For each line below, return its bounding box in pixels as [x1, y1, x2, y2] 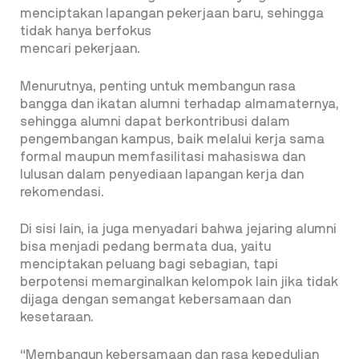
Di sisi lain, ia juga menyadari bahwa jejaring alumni [20, 223, 337, 236]
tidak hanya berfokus [20, 24, 151, 38]
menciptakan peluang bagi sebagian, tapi [20, 258, 278, 272]
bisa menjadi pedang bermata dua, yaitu [20, 240, 271, 254]
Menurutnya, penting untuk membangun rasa [20, 79, 296, 93]
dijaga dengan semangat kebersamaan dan [20, 293, 291, 307]
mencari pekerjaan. [20, 42, 140, 55]
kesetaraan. [20, 311, 94, 325]
